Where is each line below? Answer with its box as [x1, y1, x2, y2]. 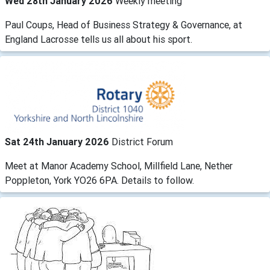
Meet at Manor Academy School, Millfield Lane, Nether [5, 159, 233, 172]
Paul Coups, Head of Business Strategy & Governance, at [5, 18, 242, 31]
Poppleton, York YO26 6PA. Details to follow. [5, 174, 194, 186]
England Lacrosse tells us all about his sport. [5, 33, 192, 45]
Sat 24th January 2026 [5, 135, 111, 148]
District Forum [111, 135, 173, 148]
